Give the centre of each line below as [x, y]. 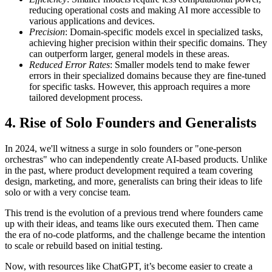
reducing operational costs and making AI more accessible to [145, 10]
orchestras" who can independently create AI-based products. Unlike [136, 160]
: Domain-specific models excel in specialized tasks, [164, 32]
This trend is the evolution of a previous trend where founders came [134, 213]
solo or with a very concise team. [68, 192]
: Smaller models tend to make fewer [180, 64]
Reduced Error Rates [70, 64]
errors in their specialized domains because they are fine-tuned [148, 75]
